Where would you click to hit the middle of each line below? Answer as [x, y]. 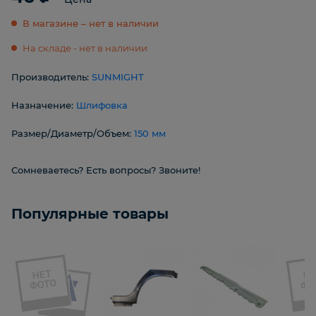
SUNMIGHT [118, 77]
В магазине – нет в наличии [91, 24]
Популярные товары [90, 214]
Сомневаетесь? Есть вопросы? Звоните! [106, 170]
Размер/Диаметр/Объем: [73, 134]
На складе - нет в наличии [85, 48]
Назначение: [44, 105]
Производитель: [51, 77]
